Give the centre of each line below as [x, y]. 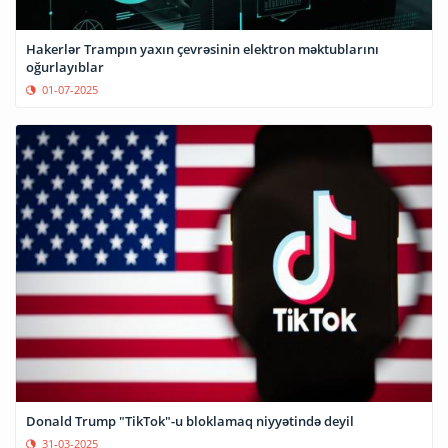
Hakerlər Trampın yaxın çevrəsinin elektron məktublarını [202, 49]
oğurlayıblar [65, 67]
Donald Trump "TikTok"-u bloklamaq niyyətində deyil [190, 420]
